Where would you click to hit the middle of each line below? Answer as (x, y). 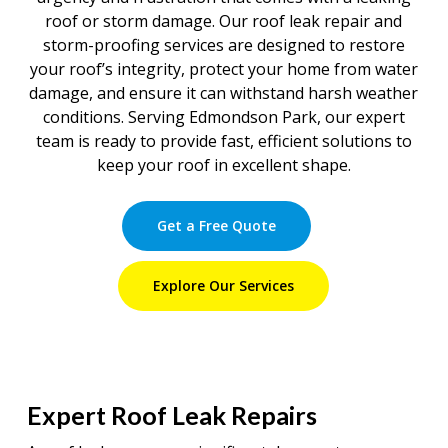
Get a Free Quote (216, 226)
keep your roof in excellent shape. (223, 165)
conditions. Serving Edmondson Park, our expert (223, 117)
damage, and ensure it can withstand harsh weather (224, 93)
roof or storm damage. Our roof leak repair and (224, 21)
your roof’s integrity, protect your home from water (223, 69)
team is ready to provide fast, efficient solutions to (223, 141)
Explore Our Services (224, 286)
